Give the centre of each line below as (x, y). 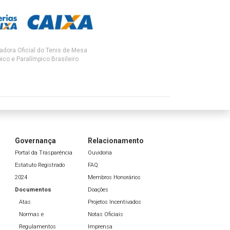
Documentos (33, 190)
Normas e (31, 215)
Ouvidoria (100, 153)
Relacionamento (116, 141)
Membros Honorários (114, 178)
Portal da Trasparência (43, 153)
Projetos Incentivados (114, 202)
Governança (35, 141)
